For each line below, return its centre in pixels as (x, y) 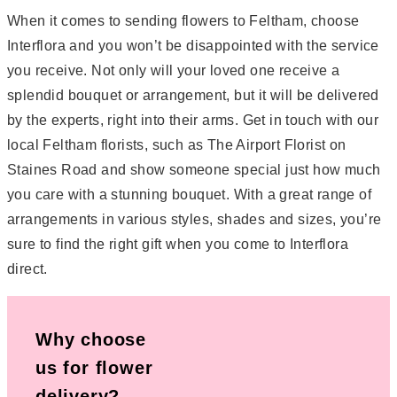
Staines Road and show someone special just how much (194, 169)
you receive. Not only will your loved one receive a (174, 70)
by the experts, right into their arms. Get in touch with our (193, 120)
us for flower (94, 367)
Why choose (91, 339)
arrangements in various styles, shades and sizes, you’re (195, 219)
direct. (27, 269)
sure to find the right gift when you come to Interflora (178, 244)
